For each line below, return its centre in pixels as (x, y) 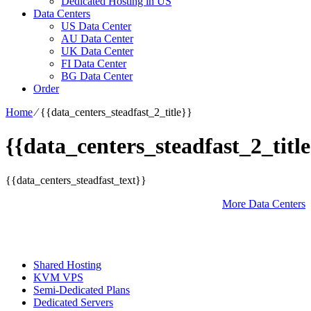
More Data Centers (264, 203)
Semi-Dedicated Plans (82, 289)
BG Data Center (97, 76)
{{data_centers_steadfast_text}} (76, 180)
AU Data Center (97, 39)
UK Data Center (97, 51)
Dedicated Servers (73, 302)
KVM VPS (58, 277)
